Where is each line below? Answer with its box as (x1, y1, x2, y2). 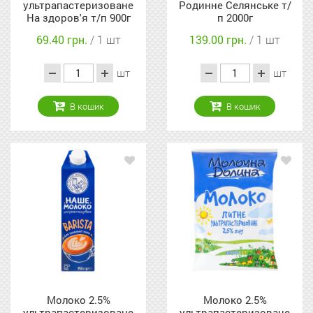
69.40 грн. (36, 32, 90, 48)
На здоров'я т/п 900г (26, 10, 131, 25)
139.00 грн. (189, 32, 249, 48)
